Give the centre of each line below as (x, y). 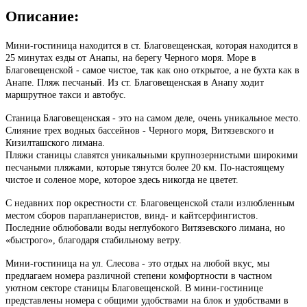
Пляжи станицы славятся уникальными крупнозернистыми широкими (152, 155)
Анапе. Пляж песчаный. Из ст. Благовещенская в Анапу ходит (135, 82)
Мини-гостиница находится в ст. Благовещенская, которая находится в (152, 45)
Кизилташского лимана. (57, 143)
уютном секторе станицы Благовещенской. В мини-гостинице (134, 288)
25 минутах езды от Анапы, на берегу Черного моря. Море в (131, 58)
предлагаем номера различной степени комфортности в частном (139, 275)
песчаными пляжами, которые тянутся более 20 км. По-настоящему (145, 167)
